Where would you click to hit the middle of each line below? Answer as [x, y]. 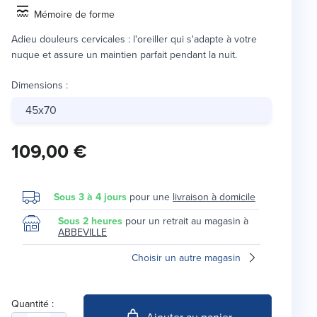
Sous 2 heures [90, 221]
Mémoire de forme [74, 14]
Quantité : [33, 304]
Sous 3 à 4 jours [90, 197]
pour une [150, 197]
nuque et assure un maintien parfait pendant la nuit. [124, 54]
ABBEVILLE [82, 232]
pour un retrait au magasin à [187, 221]
